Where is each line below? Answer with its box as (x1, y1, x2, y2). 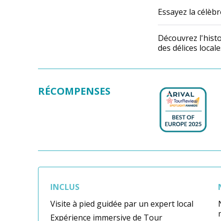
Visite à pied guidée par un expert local (50, 198, 193, 210)
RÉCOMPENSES (38, 84, 110, 98)
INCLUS (50, 182, 79, 193)
